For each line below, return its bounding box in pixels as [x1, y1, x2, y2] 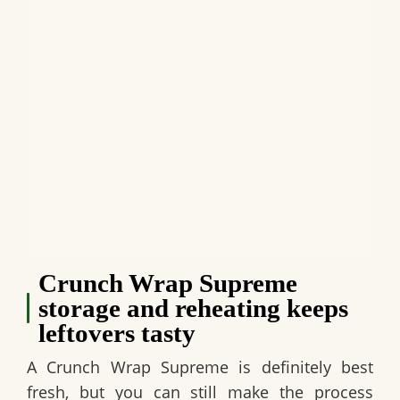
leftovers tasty [37, 318, 196, 347]
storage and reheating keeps [37, 293, 348, 322]
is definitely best [229, 355, 374, 378]
